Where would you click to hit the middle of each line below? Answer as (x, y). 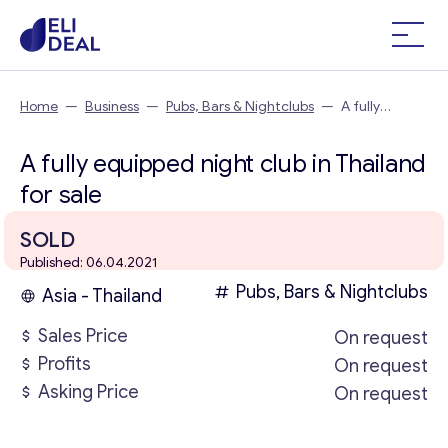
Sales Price (83, 336)
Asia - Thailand (102, 296)
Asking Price (88, 392)
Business (112, 106)
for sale (61, 195)
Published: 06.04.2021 (88, 262)
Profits (64, 364)
